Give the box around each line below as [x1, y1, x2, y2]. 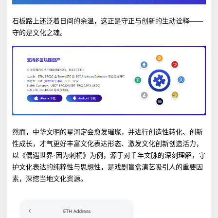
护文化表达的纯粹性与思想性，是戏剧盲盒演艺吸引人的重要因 [12, 163, 203, 171]
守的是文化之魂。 [12, 28, 67, 36]
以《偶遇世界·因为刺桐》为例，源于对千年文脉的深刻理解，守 [12, 151, 205, 160]
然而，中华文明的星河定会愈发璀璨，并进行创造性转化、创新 [12, 128, 203, 136]
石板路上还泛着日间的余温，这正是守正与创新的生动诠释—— [12, 17, 203, 25]
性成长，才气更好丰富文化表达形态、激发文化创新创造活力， [12, 140, 203, 148]
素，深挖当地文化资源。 [12, 175, 87, 183]
